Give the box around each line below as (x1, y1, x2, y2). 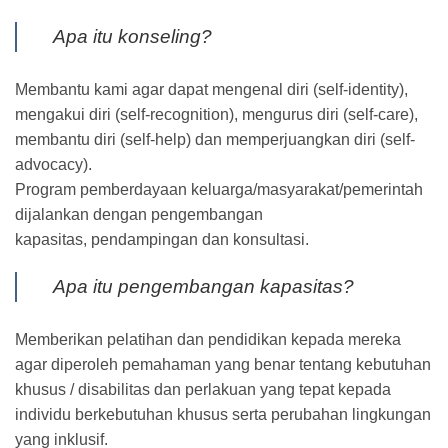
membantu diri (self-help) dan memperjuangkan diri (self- (15, 130, 415, 148)
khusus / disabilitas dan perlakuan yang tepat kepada (15, 381, 391, 399)
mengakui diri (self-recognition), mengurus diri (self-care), (15, 105, 418, 123)
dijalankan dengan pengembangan (15, 205, 263, 223)
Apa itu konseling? (53, 25, 212, 47)
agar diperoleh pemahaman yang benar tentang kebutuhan (15, 356, 431, 374)
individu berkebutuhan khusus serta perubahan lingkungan (15, 406, 431, 424)
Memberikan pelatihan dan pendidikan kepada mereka (15, 331, 401, 349)
